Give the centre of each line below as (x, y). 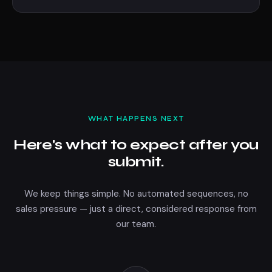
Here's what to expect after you (136, 145)
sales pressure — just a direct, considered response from (136, 209)
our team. (136, 224)
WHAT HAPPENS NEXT (136, 119)
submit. (136, 162)
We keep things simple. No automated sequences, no (136, 194)
